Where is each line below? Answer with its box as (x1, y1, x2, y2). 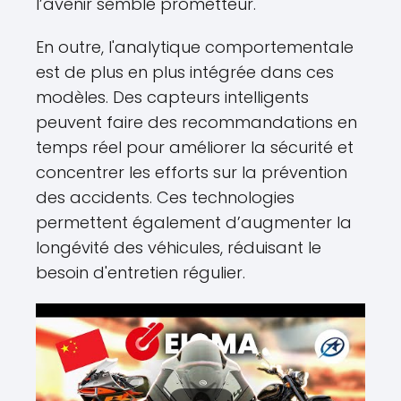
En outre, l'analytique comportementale (36, 36, 354, 58)
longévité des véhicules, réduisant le (36, 236, 321, 259)
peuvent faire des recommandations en (36, 111, 357, 133)
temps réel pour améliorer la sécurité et (36, 136, 354, 158)
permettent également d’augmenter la (36, 211, 352, 234)
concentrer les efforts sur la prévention (36, 161, 347, 183)
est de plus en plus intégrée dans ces (36, 61, 334, 83)
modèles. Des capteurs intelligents (36, 86, 309, 108)
